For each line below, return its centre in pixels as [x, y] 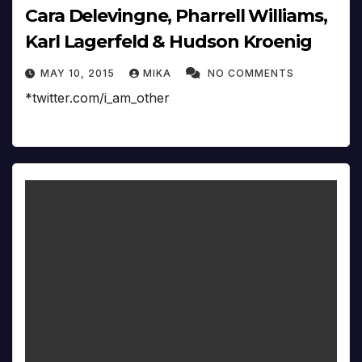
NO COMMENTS [251, 73]
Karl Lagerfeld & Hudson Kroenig [168, 41]
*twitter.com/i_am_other [97, 97]
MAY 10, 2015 [79, 73]
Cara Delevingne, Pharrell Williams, [176, 15]
